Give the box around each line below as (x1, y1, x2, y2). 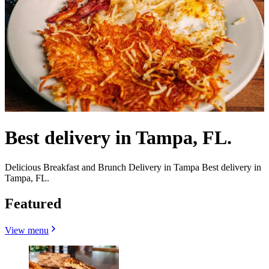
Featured (5, 195, 61, 211)
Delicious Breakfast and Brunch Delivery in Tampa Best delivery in (5, 162, 261, 172)
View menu (5, 225, 49, 235)
